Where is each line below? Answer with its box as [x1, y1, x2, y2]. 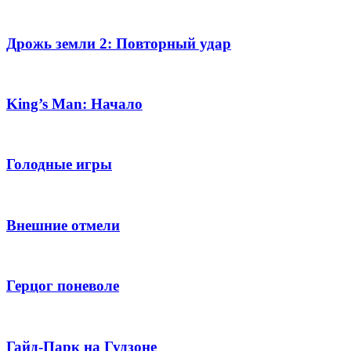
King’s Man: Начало [6, 96, 143, 112]
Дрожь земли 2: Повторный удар [6, 34, 231, 52]
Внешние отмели [6, 216, 120, 233]
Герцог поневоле [6, 277, 119, 295]
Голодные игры [6, 156, 112, 173]
